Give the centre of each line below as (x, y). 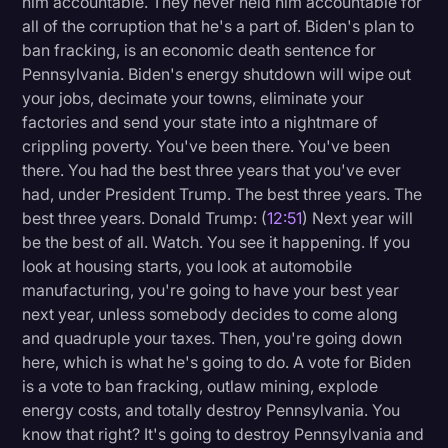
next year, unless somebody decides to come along (210, 314)
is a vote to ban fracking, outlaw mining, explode (200, 386)
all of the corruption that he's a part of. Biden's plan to (218, 26)
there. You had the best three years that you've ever (212, 170)
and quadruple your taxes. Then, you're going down (212, 338)
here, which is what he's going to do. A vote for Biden (217, 362)
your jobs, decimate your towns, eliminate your (193, 98)
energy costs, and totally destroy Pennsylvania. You (211, 410)
